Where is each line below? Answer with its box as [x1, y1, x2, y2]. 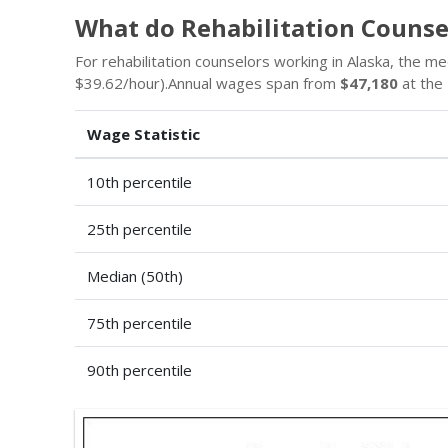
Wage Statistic [87, 124, 200, 144]
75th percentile [87, 313, 192, 333]
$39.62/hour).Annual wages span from [75, 73, 340, 93]
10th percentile [87, 172, 192, 192]
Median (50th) [87, 266, 183, 286]
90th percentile [87, 360, 192, 380]
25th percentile [87, 219, 192, 239]
